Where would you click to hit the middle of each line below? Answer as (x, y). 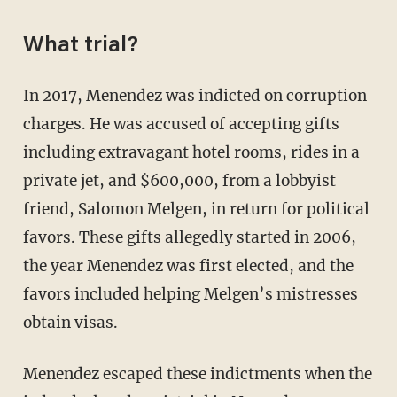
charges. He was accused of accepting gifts (181, 125)
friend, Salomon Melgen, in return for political (196, 210)
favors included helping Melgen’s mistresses (190, 295)
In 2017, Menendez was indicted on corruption (195, 96)
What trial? (80, 47)
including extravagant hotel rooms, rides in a (191, 153)
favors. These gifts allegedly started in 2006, (189, 238)
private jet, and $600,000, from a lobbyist (179, 181)
